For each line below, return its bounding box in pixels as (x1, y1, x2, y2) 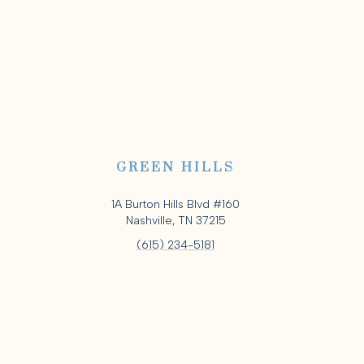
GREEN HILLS (116, 159, 235, 176)
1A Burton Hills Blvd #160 (111, 197, 240, 212)
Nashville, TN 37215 (125, 214, 226, 228)
